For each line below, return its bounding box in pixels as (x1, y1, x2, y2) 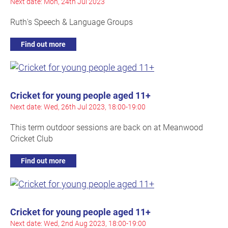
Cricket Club (10, 133, 53, 144)
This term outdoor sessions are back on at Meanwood (10, 122, 203, 133)
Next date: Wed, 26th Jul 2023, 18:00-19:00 (10, 102, 146, 112)
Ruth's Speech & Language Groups (10, 16, 133, 27)
